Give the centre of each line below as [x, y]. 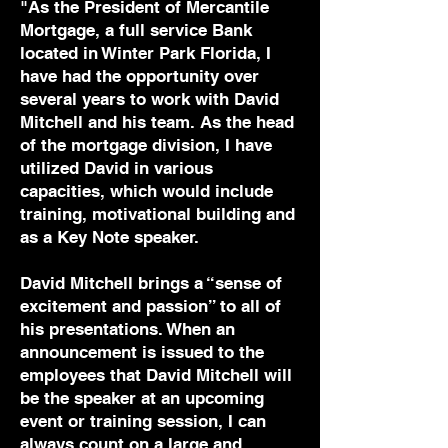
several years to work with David [149, 99]
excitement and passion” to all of [150, 306]
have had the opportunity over [139, 76]
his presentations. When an [127, 329]
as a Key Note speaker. [109, 237]
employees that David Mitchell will [156, 375]
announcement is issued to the [142, 352]
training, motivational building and [157, 214]
